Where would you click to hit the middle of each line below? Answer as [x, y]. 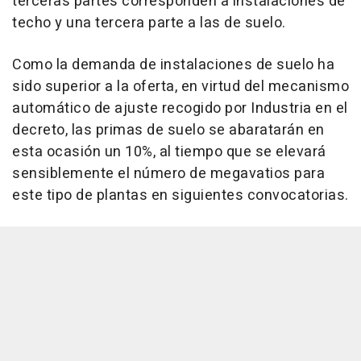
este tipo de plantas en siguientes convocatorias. [180, 195]
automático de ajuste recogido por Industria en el [180, 108]
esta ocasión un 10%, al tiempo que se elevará [169, 152]
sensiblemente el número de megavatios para [168, 174]
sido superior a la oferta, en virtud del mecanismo [180, 87]
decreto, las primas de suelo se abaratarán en [168, 130]
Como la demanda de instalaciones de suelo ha [173, 65]
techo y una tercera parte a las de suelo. [149, 23]
